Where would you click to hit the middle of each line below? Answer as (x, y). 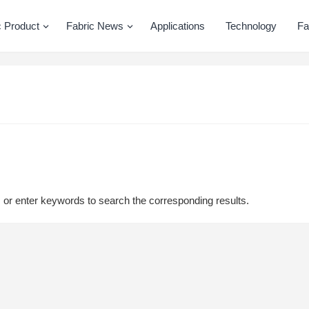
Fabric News (94, 26)
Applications (177, 26)
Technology (251, 26)
